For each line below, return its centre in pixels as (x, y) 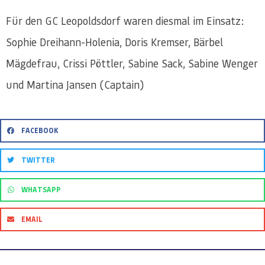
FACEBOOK (40, 130)
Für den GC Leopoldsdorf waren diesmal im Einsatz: (125, 21)
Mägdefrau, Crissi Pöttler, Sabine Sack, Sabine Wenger (132, 63)
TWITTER (38, 160)
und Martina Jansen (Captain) (75, 85)
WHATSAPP (41, 190)
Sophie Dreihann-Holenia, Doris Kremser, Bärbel (114, 42)
